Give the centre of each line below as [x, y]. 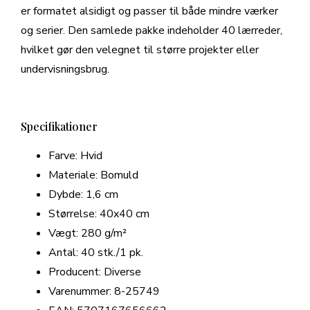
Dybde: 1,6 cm [83, 195]
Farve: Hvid [75, 156]
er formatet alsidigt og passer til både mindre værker [149, 11]
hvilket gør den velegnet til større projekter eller [140, 50]
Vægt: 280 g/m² [88, 234]
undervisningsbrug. [65, 70]
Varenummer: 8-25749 [104, 292]
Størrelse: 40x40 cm [99, 214]
